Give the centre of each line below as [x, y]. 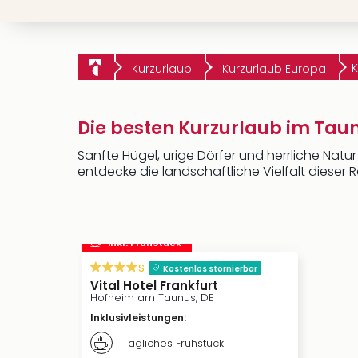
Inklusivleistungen [137, 318]
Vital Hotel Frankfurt [154, 286]
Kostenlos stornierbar [210, 268]
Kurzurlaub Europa [274, 69]
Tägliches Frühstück [173, 343]
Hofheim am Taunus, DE [152, 298]
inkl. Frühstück [145, 242]
